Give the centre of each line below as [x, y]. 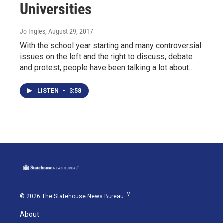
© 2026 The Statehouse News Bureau [72, 196]
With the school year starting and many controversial [111, 45]
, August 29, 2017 [69, 31]
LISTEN [49, 90]
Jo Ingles [33, 31]
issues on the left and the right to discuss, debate [106, 56]
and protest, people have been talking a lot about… [107, 67]
